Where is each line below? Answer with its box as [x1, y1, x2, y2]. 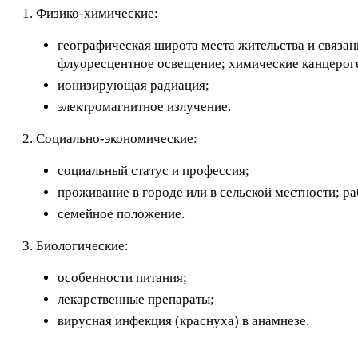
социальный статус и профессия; [58, 163, 249, 178]
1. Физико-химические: [22, 6, 158, 21]
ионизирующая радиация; [58, 78, 209, 93]
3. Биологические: [22, 238, 129, 253]
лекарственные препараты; [58, 292, 214, 307]
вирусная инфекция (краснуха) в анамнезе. [58, 313, 309, 328]
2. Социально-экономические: [22, 131, 197, 146]
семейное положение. [58, 206, 185, 221]
